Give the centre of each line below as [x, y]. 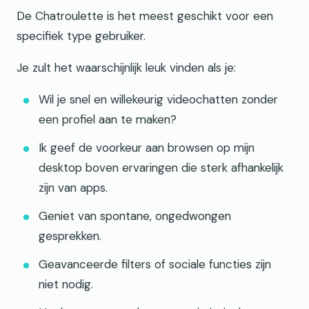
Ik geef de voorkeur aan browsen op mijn [147, 148]
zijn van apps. [73, 188]
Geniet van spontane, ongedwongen [135, 216]
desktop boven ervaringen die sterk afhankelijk [161, 168]
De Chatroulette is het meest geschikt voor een [145, 16]
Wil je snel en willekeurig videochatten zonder [158, 100]
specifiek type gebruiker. [81, 36]
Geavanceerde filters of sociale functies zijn [155, 265]
